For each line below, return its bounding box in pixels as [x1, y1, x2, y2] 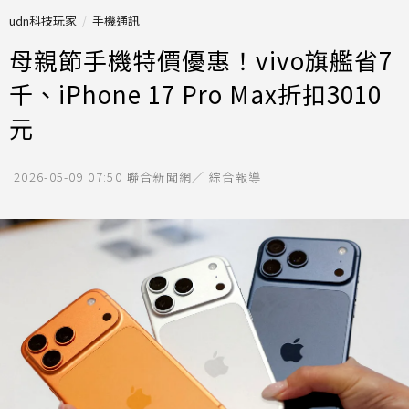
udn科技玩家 [9, 12, 77, 29]
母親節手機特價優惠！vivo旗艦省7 [9, 43, 393, 77]
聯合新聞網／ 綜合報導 [126, 168, 262, 185]
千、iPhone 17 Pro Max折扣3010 [9, 77, 382, 110]
